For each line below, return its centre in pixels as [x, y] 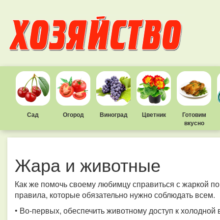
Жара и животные [88, 164]
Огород [73, 114]
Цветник [154, 114]
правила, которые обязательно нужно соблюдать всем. [115, 195]
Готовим [194, 114]
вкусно [194, 123]
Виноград [113, 114]
